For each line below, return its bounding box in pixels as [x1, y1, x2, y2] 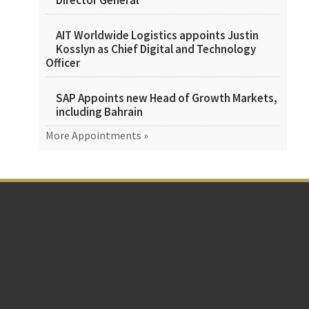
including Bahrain [56, 104, 143, 119]
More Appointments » [46, 128, 148, 142]
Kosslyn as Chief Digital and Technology [56, 41, 256, 57]
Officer [46, 55, 80, 70]
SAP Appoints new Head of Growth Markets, [56, 90, 277, 106]
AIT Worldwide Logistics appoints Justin [56, 28, 259, 43]
